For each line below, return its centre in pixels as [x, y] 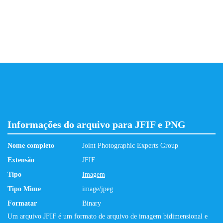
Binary [92, 203]
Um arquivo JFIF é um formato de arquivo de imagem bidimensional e [108, 216]
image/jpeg [98, 189]
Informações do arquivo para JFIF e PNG [97, 124]
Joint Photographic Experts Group [130, 146]
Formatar [22, 203]
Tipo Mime [24, 189]
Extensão [21, 160]
